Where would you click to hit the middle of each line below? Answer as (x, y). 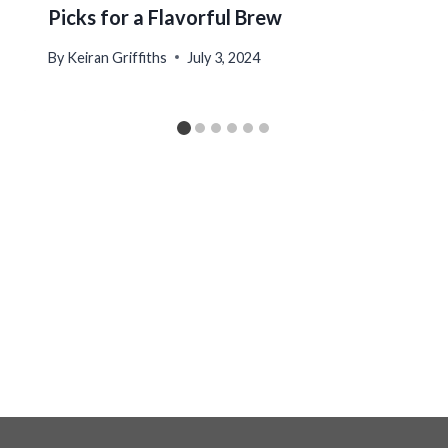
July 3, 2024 (224, 57)
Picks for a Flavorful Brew (165, 16)
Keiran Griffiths (117, 57)
